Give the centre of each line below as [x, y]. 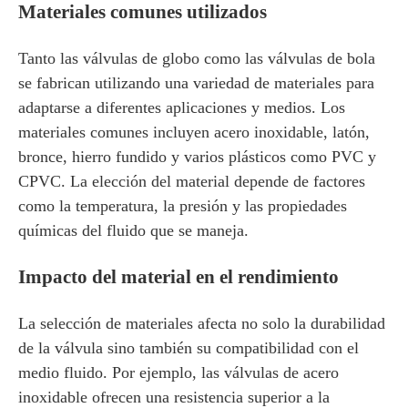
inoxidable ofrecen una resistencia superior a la [174, 397]
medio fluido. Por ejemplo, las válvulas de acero [178, 372]
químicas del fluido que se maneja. [133, 230]
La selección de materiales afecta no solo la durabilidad [202, 323]
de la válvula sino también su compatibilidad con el [189, 348]
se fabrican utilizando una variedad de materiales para [196, 83]
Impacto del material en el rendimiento [178, 277]
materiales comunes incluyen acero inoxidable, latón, [194, 132]
